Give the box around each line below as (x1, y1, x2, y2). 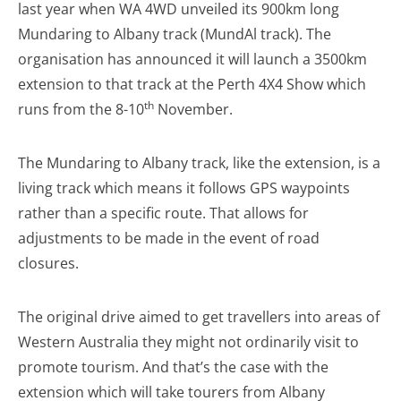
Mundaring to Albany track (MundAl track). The (18, 24, 331, 44)
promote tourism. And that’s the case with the (18, 357, 328, 377)
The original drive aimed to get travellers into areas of (18, 307, 380, 327)
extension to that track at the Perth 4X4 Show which (18, 74, 366, 94)
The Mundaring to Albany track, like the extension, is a (18, 153, 380, 173)
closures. (18, 253, 79, 273)
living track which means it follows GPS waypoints (18, 178, 350, 198)
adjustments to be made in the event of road (18, 228, 320, 248)
